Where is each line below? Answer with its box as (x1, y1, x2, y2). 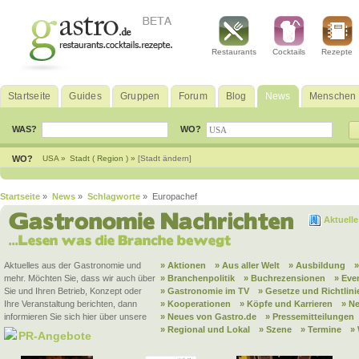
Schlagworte (87, 192, 140, 201)
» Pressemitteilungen (265, 312, 354, 321)
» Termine (301, 325, 341, 334)
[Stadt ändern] (138, 154, 192, 163)
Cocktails (272, 47, 305, 56)
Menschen (309, 91, 357, 102)
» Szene (259, 325, 292, 334)
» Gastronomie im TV (160, 286, 249, 296)
